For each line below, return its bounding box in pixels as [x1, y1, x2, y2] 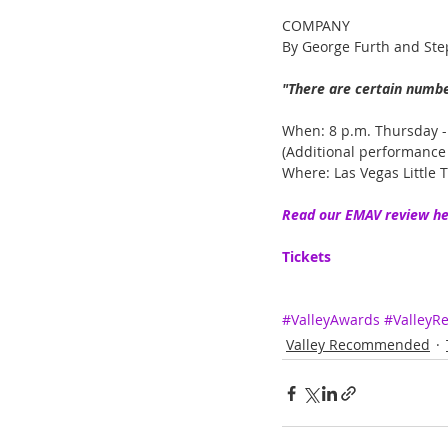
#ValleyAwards [282, 310, 380, 330]
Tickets [282, 247, 331, 267]
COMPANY [282, 16, 350, 36]
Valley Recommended [286, 335, 430, 355]
